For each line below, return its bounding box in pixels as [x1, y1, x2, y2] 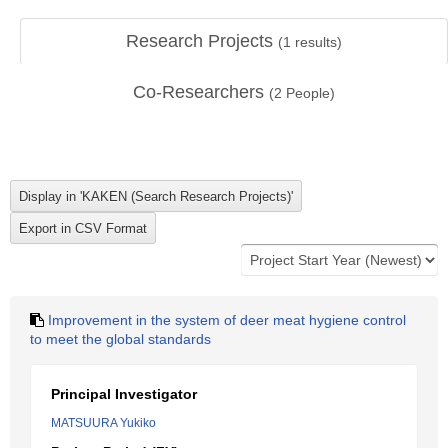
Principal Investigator [51, 386, 197, 402]
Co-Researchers [133, 82, 269, 102]
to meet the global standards [30, 331, 211, 347]
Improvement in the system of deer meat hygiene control [48, 312, 406, 328]
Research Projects [126, 31, 278, 51]
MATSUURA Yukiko [51, 416, 156, 430]
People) [282, 85, 335, 101]
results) [291, 34, 342, 50]
